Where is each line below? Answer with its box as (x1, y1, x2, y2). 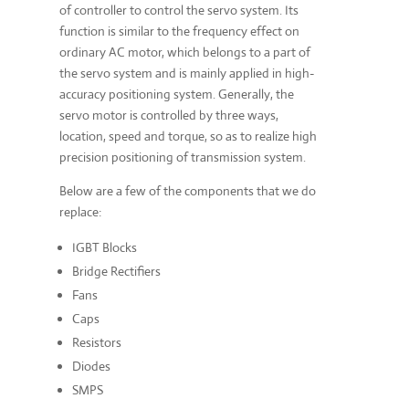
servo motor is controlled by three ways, (58, 107, 278, 124)
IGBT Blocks (71, 239, 137, 257)
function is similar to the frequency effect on (58, 23, 299, 40)
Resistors (71, 334, 121, 351)
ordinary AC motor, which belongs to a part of (58, 44, 310, 61)
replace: (58, 204, 104, 221)
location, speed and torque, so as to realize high (58, 128, 317, 145)
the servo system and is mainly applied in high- (58, 65, 314, 82)
